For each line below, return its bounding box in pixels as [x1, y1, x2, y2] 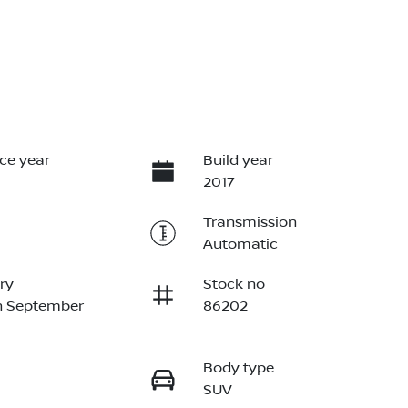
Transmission [202, 214, 297, 231]
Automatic [202, 236, 278, 253]
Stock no [202, 276, 265, 293]
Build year [202, 152, 273, 169]
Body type [202, 360, 274, 377]
